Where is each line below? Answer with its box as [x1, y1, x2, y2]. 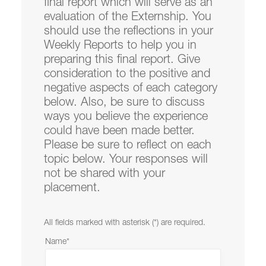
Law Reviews [31, 43, 98, 57]
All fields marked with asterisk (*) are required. [44, 217, 205, 227]
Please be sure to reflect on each [44, 137, 211, 151]
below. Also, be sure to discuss [44, 94, 205, 109]
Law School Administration [31, 77, 169, 91]
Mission [31, 112, 71, 126]
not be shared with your [44, 166, 165, 180]
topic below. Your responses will [44, 151, 208, 166]
